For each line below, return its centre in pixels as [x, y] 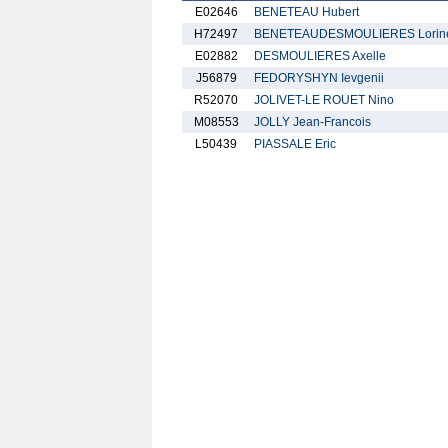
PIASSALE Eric [295, 144]
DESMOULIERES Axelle [320, 56]
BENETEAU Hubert [306, 12]
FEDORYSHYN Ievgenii [319, 78]
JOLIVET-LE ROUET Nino [324, 100]
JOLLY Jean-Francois [312, 122]
